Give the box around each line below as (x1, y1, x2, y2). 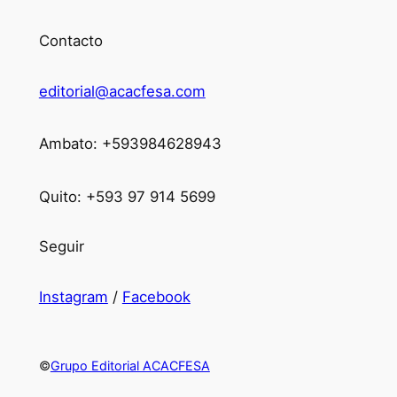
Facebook (121, 288, 191, 307)
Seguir (38, 237, 84, 256)
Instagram (38, 288, 108, 307)
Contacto (38, 32, 103, 51)
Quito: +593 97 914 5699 (38, 187, 215, 206)
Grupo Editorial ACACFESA (50, 357, 210, 373)
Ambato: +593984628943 (38, 135, 222, 153)
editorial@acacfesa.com (38, 82, 206, 100)
